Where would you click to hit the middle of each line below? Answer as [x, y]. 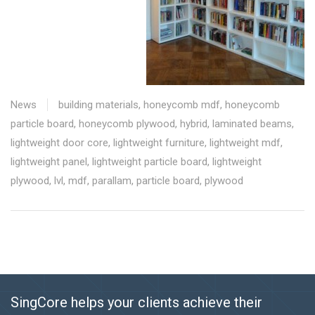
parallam [112, 181]
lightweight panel [49, 162]
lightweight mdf [245, 143]
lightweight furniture [159, 143]
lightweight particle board [150, 162]
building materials [98, 105]
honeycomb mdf [182, 105]
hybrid [194, 124]
